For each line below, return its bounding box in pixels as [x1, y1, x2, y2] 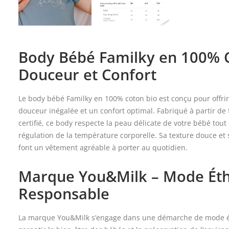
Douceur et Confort [18, 64, 156, 84]
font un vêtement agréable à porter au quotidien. [18, 143, 188, 152]
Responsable [18, 184, 109, 203]
